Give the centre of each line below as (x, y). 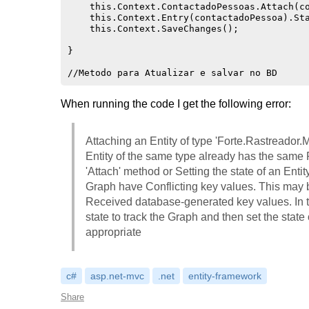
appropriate (113, 232)
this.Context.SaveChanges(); (153, 29)
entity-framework (225, 276)
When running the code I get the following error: (176, 104)
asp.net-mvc (117, 276)
